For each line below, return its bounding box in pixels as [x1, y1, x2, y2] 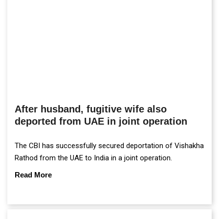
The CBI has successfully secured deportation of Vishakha [15, 141, 204, 150]
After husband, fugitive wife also [15, 103, 167, 114]
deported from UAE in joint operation [15, 115, 187, 127]
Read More [15, 170, 52, 179]
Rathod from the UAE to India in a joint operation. [15, 153, 172, 162]
